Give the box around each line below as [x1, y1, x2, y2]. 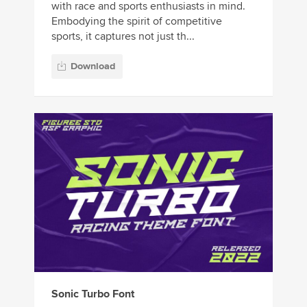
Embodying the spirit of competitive [51, 14, 222, 29]
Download [71, 60, 115, 72]
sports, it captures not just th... [51, 29, 195, 44]
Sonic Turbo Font [51, 286, 134, 301]
